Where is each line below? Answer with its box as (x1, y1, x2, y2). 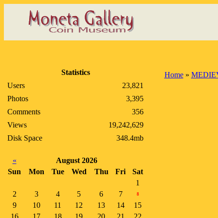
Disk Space (7, 134, 42, 142)
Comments (7, 108, 40, 116)
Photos (7, 94, 28, 103)
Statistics (61, 68, 90, 76)
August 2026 (56, 156, 97, 164)
